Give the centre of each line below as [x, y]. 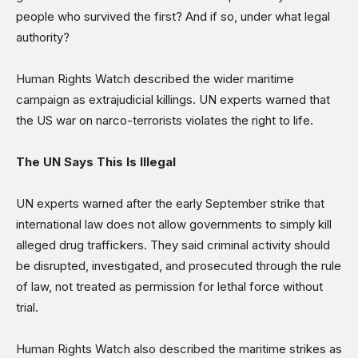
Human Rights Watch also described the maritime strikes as [179, 348]
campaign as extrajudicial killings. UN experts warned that [173, 99]
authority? [43, 37]
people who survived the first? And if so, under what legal [173, 16]
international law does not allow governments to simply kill [174, 224]
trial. [27, 307]
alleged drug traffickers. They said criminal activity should [173, 245]
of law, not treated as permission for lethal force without [169, 286]
